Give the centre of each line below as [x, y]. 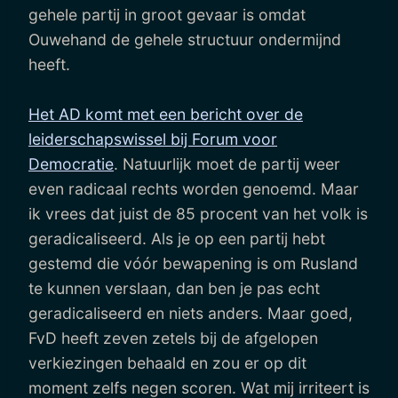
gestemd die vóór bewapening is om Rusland [193, 263]
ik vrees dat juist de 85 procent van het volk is [198, 213]
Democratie [71, 163]
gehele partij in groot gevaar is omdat [167, 14]
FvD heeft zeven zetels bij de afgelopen [173, 338]
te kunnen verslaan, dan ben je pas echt [174, 288]
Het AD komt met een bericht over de [166, 114]
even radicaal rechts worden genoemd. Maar [194, 188]
